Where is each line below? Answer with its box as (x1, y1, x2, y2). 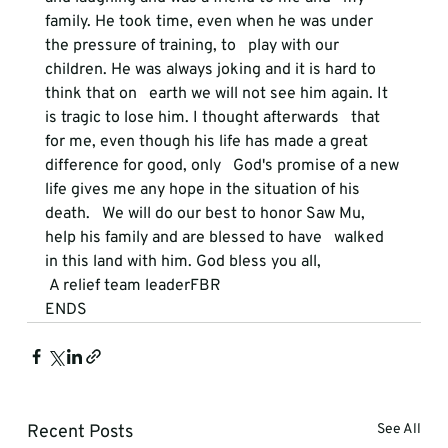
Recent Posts (26, 421, 133, 444)
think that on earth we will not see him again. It (44, 84, 392, 104)
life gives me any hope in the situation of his (44, 180, 364, 200)
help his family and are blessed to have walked (44, 228, 388, 248)
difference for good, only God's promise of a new (44, 156, 403, 176)
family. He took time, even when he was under (44, 12, 377, 32)
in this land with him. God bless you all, (44, 252, 321, 272)
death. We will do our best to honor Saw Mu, (44, 204, 369, 224)
